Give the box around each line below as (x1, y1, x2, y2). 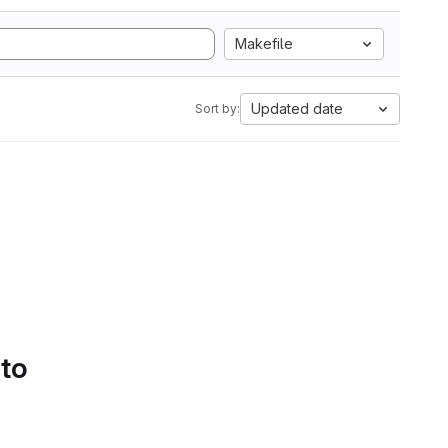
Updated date (251, 100, 343, 117)
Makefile (235, 35, 293, 52)
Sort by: (195, 101, 240, 116)
